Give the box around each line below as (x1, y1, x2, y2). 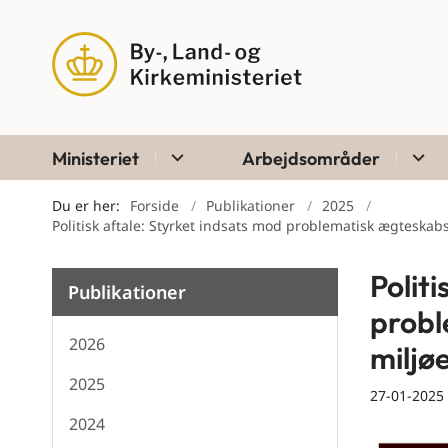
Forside (130, 196, 179, 216)
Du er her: (52, 196, 120, 216)
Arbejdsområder (242, 147, 380, 171)
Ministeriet (52, 147, 139, 171)
